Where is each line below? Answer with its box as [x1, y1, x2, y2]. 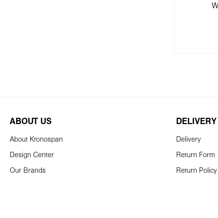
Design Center [10, 152, 54, 159]
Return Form [176, 152, 215, 159]
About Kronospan [10, 136, 63, 143]
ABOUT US [10, 118, 52, 126]
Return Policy [176, 167, 217, 174]
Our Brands [10, 167, 46, 174]
